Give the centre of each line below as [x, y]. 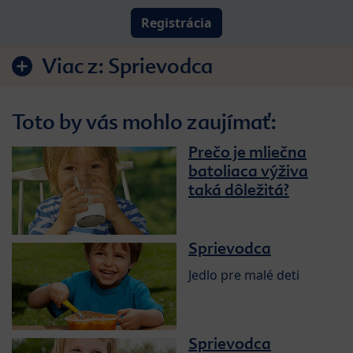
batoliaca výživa [248, 171]
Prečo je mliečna [247, 152]
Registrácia [176, 22]
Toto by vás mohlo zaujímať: [144, 122]
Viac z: [75, 66]
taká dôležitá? [239, 190]
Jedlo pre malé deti [244, 275]
